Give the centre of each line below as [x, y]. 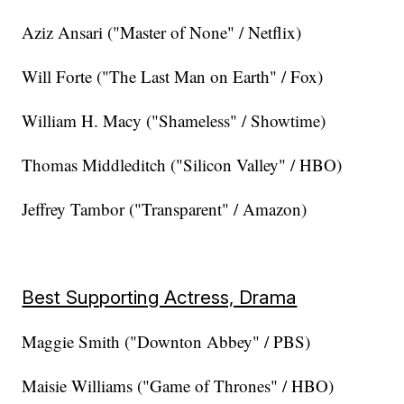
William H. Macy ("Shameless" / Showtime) [174, 121]
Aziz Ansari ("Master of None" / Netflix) [162, 32]
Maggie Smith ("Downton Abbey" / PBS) [166, 342]
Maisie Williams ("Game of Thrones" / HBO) [178, 386]
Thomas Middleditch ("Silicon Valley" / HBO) [182, 165]
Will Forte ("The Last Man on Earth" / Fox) [173, 77]
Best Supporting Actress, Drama [160, 298]
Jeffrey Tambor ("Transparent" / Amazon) [165, 209]
